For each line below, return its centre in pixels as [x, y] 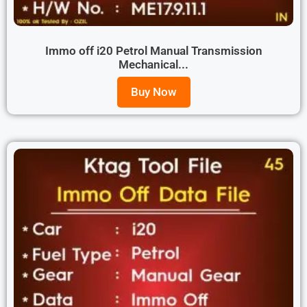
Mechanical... [153, 64]
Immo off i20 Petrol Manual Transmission [153, 50]
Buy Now [153, 92]
